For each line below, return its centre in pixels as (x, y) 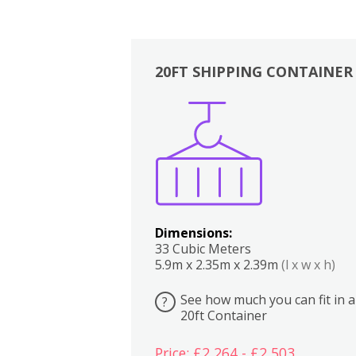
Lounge (336, 126)
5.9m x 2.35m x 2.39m (218, 264)
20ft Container (223, 315)
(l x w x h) (308, 264)
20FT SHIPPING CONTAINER (253, 71)
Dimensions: (193, 232)
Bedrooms (305, 126)
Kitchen (273, 126)
